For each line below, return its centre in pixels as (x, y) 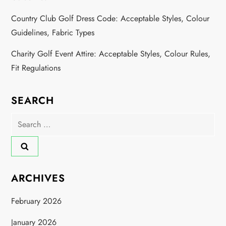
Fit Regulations (36, 68)
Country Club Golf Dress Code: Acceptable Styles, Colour (110, 18)
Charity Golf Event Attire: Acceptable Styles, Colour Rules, (111, 53)
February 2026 (37, 201)
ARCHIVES (38, 178)
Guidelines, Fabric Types (53, 32)
